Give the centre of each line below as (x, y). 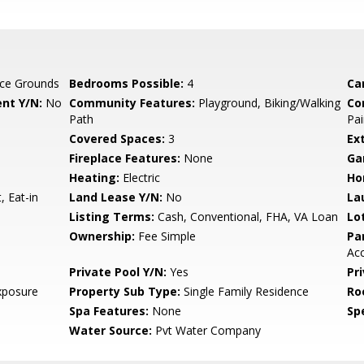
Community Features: (132, 103)
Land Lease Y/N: (116, 197)
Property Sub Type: (125, 291)
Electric (140, 178)
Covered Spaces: (117, 139)
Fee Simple (166, 236)
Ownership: (102, 236)
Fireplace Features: (125, 158)
